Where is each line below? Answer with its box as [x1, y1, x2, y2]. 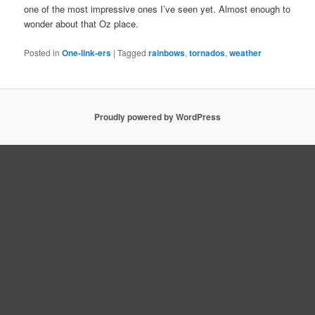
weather [229, 46, 262, 59]
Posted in [24, 46, 60, 58]
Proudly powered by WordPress [94, 110, 221, 124]
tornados [189, 46, 226, 59]
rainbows [148, 46, 186, 59]
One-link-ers [62, 46, 112, 59]
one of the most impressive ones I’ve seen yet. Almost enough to [24, 2, 291, 16]
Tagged [117, 46, 147, 58]
